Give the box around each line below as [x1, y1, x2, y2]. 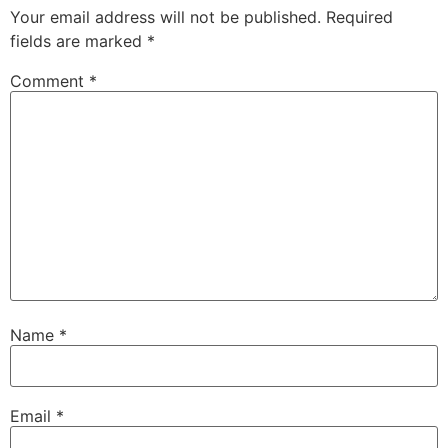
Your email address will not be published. [10, 6, 321, 27]
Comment [10, 70, 89, 91]
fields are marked [10, 30, 147, 51]
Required [326, 6, 393, 27]
